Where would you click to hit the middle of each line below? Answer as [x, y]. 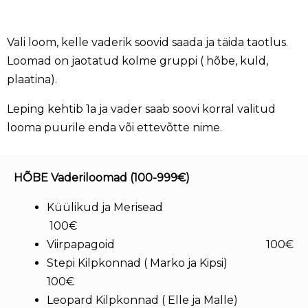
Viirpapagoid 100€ [170, 244]
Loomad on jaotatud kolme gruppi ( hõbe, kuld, [137, 61]
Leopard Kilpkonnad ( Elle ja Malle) [160, 300]
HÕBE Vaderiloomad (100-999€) [103, 178]
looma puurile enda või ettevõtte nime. [116, 128]
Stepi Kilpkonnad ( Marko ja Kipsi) [158, 263]
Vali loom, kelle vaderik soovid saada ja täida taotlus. [147, 42]
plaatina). [33, 79]
